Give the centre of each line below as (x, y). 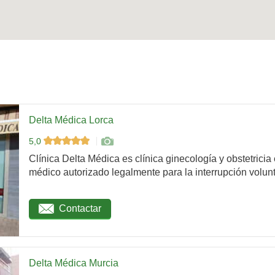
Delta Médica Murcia (74, 263)
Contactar (80, 209)
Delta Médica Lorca (71, 120)
